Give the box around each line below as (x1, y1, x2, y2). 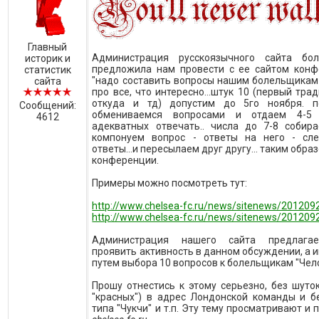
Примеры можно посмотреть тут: (92, 177, 248, 189)
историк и (24, 53, 70, 64)
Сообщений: (19, 100, 76, 111)
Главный (28, 41, 68, 53)
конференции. (92, 155, 159, 166)
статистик (23, 64, 71, 75)
